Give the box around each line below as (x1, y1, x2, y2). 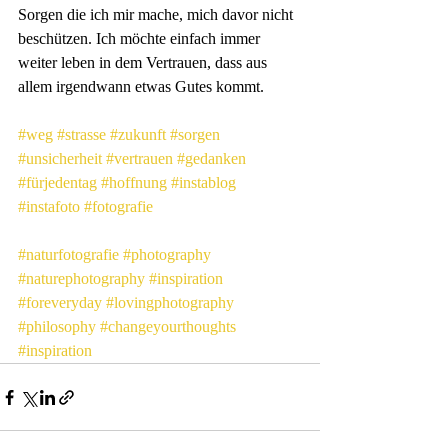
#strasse (57, 126, 106, 144)
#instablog (171, 174, 236, 192)
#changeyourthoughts (100, 318, 236, 336)
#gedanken (177, 150, 246, 168)
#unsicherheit (18, 150, 102, 168)
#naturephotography (18, 270, 145, 288)
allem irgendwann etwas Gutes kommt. (18, 78, 264, 96)
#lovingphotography (106, 294, 234, 312)
